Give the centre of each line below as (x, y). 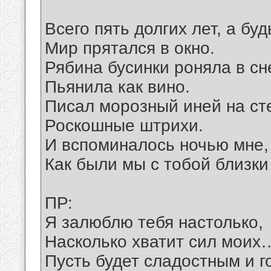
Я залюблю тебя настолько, (154, 223)
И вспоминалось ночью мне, (157, 145)
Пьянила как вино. (117, 87)
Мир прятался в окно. (130, 48)
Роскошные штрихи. (124, 126)
